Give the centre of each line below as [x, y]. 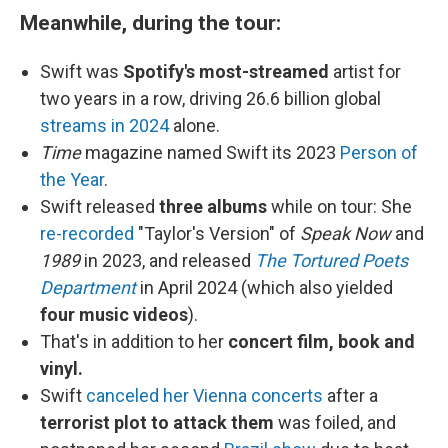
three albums [215, 206]
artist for [365, 71]
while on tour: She [341, 206]
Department [88, 287]
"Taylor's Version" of [217, 233]
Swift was [81, 71]
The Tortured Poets [331, 260]
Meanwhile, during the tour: [150, 22]
